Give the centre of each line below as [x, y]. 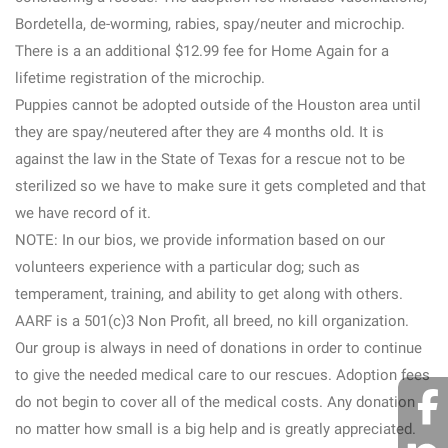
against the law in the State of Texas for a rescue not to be [210, 159]
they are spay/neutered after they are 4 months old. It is [199, 132]
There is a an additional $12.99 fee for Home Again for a [202, 51]
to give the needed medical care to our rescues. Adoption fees [222, 375]
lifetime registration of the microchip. [140, 78]
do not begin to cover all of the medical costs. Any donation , [218, 402]
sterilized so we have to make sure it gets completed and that [220, 186]
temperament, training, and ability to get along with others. [209, 294]
